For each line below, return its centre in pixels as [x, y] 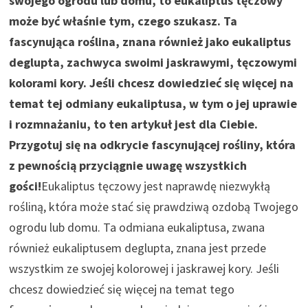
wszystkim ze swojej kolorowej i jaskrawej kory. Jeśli [144, 268]
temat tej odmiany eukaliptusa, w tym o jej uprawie [153, 103]
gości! [25, 186]
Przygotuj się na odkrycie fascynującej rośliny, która [153, 144]
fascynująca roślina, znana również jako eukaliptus [150, 41]
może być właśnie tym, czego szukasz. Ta [123, 21]
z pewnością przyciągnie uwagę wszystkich [128, 165]
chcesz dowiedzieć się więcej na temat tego [122, 289]
